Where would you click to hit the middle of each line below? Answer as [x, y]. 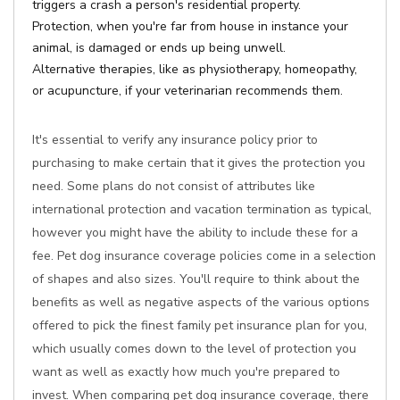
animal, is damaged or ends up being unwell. [159, 48]
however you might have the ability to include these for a [195, 233]
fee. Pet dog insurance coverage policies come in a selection [204, 256]
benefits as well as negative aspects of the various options [201, 302]
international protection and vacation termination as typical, [202, 209]
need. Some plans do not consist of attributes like [174, 186]
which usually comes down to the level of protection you [194, 349]
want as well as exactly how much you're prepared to [186, 372]
